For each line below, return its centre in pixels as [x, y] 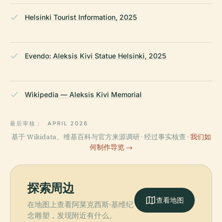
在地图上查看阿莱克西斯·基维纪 [80, 205]
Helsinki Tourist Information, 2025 [81, 17]
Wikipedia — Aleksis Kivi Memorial [83, 95]
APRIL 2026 [68, 124]
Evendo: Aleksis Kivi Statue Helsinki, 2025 [95, 56]
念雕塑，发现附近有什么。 [72, 216]
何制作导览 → [111, 148]
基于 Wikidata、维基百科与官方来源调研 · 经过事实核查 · [101, 137]
